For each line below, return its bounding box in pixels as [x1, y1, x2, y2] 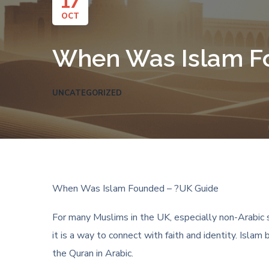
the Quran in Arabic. [52, 247, 133, 260]
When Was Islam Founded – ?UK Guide [52, 182, 219, 195]
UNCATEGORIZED [52, 88, 122, 98]
